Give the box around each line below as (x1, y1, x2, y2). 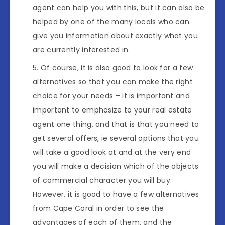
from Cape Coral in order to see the (33, 203, 164, 213)
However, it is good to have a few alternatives (33, 189, 199, 199)
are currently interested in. (33, 44, 130, 55)
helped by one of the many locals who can (33, 16, 189, 27)
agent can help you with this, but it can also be (33, 2, 205, 13)
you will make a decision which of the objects (33, 161, 199, 171)
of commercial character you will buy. (33, 175, 172, 185)
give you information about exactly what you (33, 30, 198, 41)
